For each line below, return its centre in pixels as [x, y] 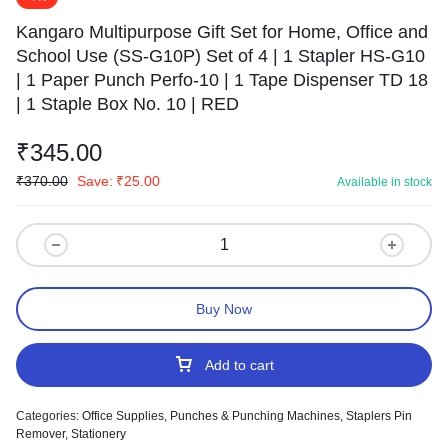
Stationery [98, 434]
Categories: [49, 416]
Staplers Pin [379, 416]
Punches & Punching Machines [255, 416]
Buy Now [224, 309]
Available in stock [384, 182]
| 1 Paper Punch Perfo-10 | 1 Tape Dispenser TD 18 [222, 80]
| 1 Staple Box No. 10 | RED [127, 104]
